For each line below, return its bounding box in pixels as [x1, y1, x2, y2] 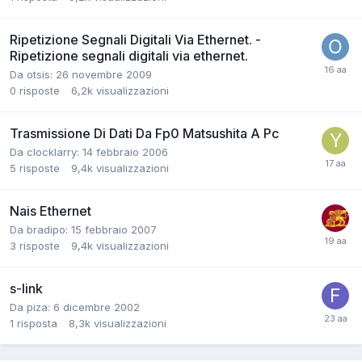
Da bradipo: [10, 223, 71, 237]
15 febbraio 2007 [71, 223, 157, 237]
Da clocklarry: [10, 145, 82, 159]
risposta [17, 317, 57, 330]
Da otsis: [10, 68, 56, 82]
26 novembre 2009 [56, 68, 152, 82]
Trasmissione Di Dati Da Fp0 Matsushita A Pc [10, 125, 279, 142]
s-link [10, 280, 43, 297]
